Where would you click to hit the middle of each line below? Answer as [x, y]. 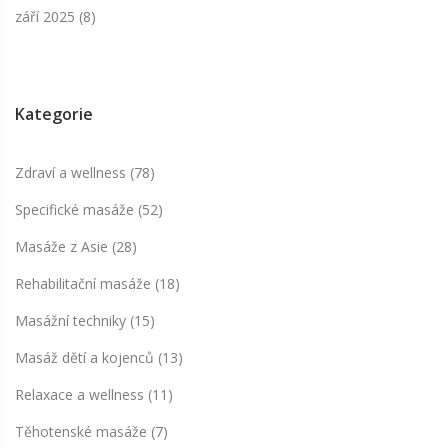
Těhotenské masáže [83, 432]
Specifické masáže [76, 210]
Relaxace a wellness [81, 395]
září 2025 [47, 17]
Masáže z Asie [63, 247]
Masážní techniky [72, 321]
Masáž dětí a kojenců [86, 358]
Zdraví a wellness [72, 173]
